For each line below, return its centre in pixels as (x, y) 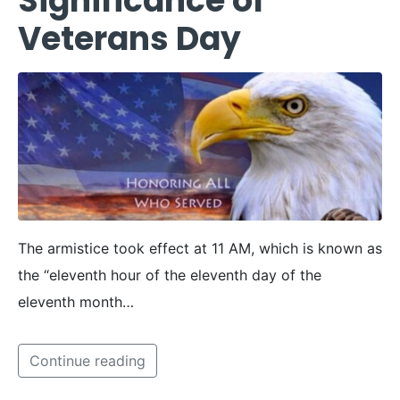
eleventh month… (76, 301)
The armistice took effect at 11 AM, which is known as (200, 248)
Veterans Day (129, 38)
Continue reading (87, 360)
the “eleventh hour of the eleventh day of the (170, 275)
